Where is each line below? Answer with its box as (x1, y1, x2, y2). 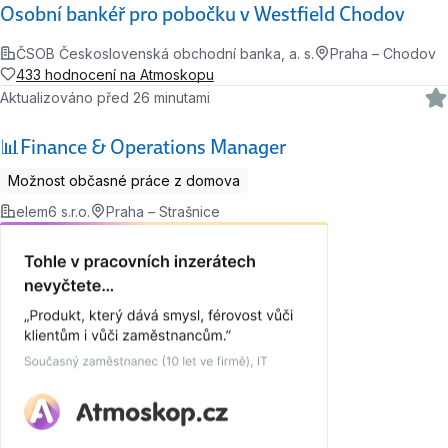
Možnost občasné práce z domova (8, 171, 240, 189)
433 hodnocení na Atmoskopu (16, 65, 214, 83)
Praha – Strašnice (106, 202, 220, 220)
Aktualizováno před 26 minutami (9, 89, 211, 107)
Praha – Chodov (330, 44, 436, 62)
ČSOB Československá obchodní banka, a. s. (16, 44, 314, 62)
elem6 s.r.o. (16, 202, 90, 220)
